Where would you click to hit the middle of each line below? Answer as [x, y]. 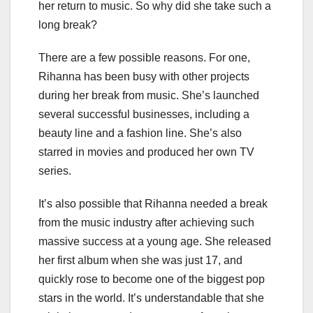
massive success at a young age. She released [155, 242]
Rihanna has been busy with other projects [144, 77]
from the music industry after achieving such [146, 223]
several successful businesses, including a [144, 115]
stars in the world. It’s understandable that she [151, 298]
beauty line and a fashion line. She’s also [140, 133]
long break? [68, 25]
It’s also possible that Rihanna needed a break [153, 204]
